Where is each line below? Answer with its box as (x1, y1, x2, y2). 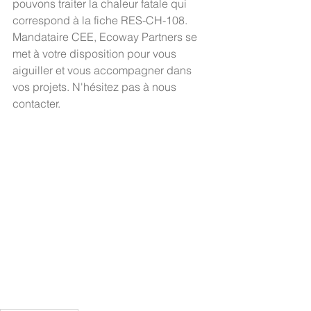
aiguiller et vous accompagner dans (12, 63, 194, 78)
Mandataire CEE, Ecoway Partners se (12, 30, 200, 44)
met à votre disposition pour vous (12, 47, 179, 61)
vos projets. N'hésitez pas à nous (12, 80, 179, 94)
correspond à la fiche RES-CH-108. (12, 13, 187, 28)
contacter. (12, 96, 66, 111)
